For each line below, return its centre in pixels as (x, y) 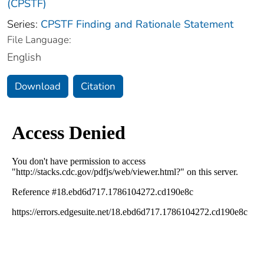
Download (38, 86)
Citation (98, 86)
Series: (24, 24)
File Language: (39, 39)
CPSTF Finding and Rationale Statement (137, 24)
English (24, 57)
